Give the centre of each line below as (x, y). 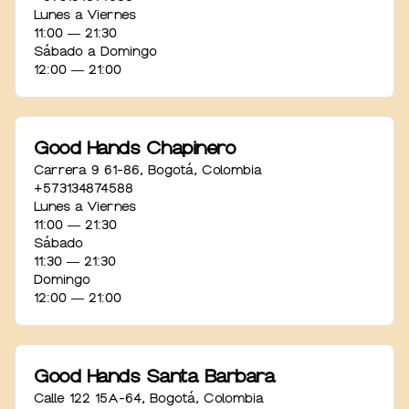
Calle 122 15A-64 (88, 398)
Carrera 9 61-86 (87, 170)
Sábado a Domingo (95, 51)
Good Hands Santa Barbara (154, 376)
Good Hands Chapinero (135, 147)
